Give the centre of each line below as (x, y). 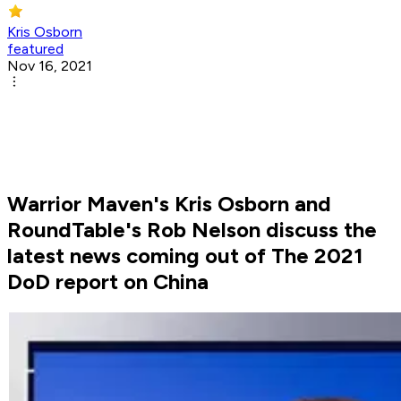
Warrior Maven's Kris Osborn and (169, 204)
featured (35, 49)
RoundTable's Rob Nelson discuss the (192, 230)
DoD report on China (108, 282)
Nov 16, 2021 (50, 66)
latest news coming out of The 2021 (185, 256)
